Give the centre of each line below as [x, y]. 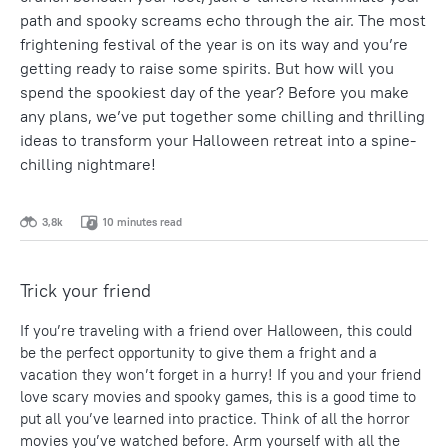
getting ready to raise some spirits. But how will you [207, 68]
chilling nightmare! [88, 164]
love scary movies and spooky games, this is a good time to [218, 396]
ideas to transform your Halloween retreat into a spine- [218, 140]
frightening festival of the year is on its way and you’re [214, 44]
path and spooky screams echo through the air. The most [223, 20]
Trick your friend [85, 290]
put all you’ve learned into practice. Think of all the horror [215, 418]
